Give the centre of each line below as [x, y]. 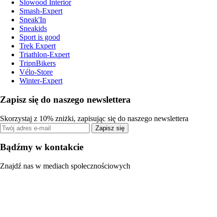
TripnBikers [38, 63]
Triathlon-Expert [45, 55]
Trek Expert [38, 46]
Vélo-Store [36, 72]
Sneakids [33, 29]
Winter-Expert [41, 81]
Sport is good [40, 37]
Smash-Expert [41, 11]
